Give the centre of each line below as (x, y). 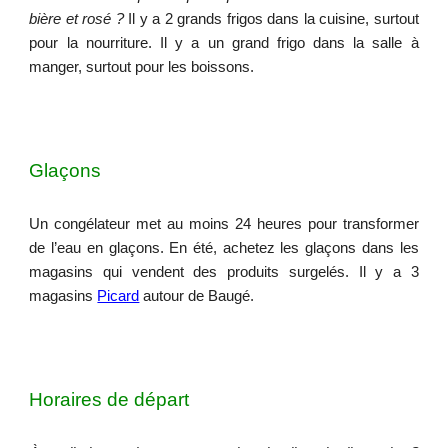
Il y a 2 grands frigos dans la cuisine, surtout (271, 19)
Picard (118, 296)
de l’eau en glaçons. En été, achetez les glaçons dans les (224, 248)
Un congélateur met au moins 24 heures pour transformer (224, 224)
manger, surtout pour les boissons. (142, 67)
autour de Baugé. (199, 296)
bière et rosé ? (76, 19)
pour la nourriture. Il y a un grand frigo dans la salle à (224, 43)
